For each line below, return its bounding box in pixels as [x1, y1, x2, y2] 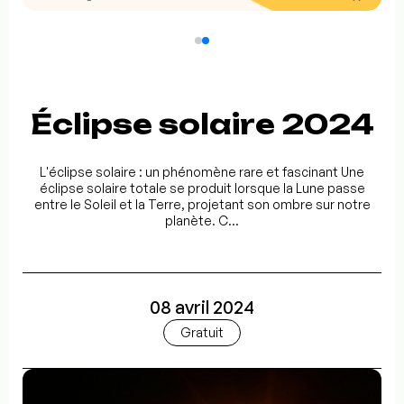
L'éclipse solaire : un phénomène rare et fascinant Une [40, 164, 364, 180]
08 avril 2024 [150, 296, 254, 319]
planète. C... [165, 213, 239, 229]
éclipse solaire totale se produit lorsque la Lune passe [39, 180, 365, 197]
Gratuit [180, 325, 224, 341]
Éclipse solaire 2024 [30, 107, 374, 142]
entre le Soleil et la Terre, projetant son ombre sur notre [33, 197, 371, 213]
